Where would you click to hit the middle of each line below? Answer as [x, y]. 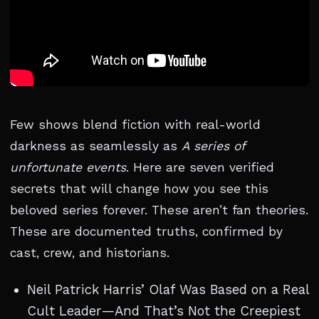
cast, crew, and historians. [90, 253]
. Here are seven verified [200, 167]
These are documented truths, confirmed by [146, 231]
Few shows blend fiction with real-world [135, 125]
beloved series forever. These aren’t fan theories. [159, 210]
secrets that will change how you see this [139, 189]
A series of [213, 146]
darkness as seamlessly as [96, 146]
